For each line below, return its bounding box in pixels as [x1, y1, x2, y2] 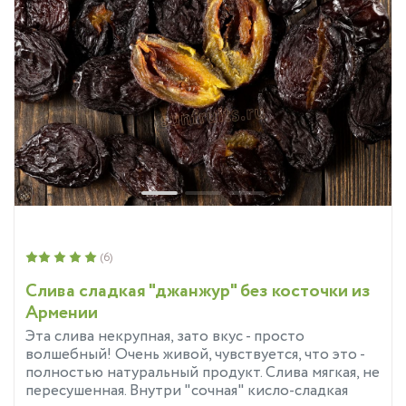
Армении [25, 299, 98, 326]
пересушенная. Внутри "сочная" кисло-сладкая [25, 379, 348, 402]
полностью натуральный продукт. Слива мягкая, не [25, 361, 380, 384]
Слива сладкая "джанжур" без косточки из [25, 277, 371, 304]
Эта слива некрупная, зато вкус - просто [25, 324, 304, 348]
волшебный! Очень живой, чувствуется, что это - [25, 343, 364, 366]
